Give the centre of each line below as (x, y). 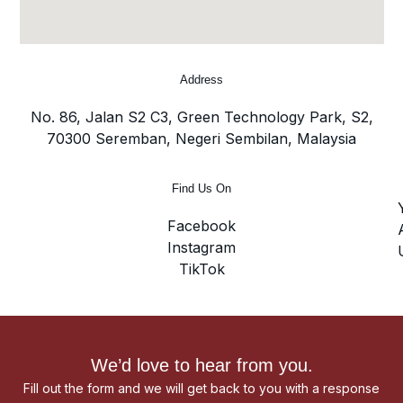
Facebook (201, 226)
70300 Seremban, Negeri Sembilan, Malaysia (201, 139)
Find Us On (201, 189)
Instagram (201, 248)
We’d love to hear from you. (201, 366)
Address (201, 80)
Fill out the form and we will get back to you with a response (201, 389)
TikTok (201, 269)
